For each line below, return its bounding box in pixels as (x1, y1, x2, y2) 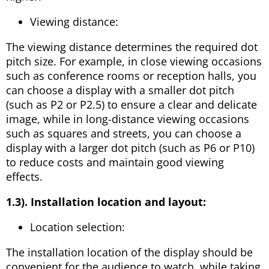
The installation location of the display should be (6, 244, 253, 259)
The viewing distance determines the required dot (6, 39, 258, 54)
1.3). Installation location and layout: (6, 194, 206, 209)
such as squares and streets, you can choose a (6, 125, 241, 141)
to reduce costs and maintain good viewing (6, 154, 224, 169)
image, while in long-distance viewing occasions (6, 111, 249, 126)
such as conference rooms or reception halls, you (6, 68, 256, 83)
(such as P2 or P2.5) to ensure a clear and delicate (6, 97, 257, 112)
